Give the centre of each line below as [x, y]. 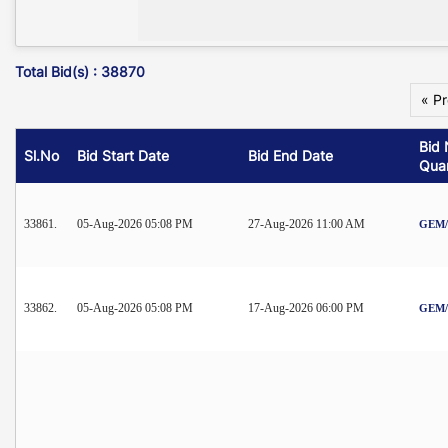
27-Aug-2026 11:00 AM [306, 223]
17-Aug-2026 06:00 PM [306, 307]
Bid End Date [290, 155]
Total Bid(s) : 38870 [80, 71]
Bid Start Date [123, 155]
